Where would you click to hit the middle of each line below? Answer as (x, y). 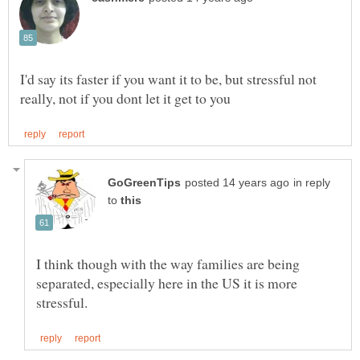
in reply (312, 183)
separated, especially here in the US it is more (167, 283)
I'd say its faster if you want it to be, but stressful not (168, 78)
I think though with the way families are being (168, 264)
